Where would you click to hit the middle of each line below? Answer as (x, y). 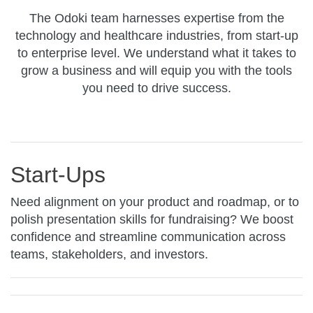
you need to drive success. (156, 88)
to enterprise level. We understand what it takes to (156, 53)
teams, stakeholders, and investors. (109, 254)
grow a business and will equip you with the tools (156, 70)
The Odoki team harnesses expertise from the (156, 18)
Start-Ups (58, 174)
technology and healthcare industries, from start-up (156, 35)
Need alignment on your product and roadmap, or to (155, 202)
